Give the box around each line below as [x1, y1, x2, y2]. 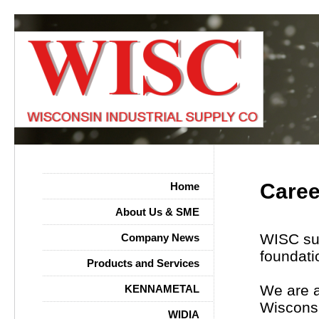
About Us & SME [115, 206, 199, 218]
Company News [121, 231, 199, 244]
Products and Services [87, 257, 199, 269]
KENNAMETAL [125, 283, 199, 295]
